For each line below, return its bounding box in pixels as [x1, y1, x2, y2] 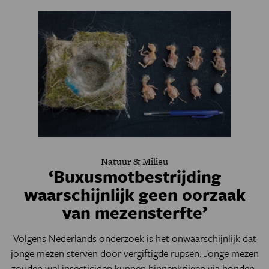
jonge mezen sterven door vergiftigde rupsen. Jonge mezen [10, 246, 259, 261]
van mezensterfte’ [62, 200, 207, 224]
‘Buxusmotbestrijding [48, 164, 221, 188]
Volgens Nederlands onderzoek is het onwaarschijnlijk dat [13, 231, 256, 246]
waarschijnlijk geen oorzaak [23, 182, 246, 206]
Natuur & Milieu [101, 154, 168, 168]
